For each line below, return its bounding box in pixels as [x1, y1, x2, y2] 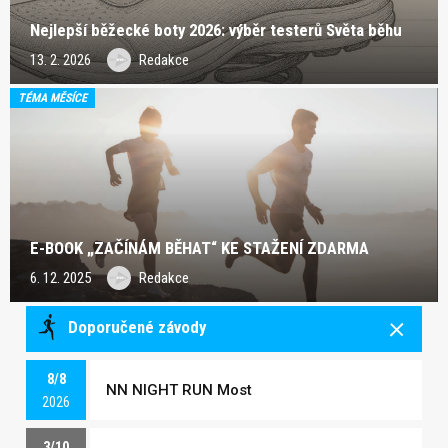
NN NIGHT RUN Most [106, 381, 252, 400]
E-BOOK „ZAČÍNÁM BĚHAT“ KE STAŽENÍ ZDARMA [30, 238, 369, 259]
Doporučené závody [64, 317, 206, 338]
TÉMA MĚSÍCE [18, 91, 87, 106]
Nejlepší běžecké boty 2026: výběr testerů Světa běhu [30, 20, 402, 41]
